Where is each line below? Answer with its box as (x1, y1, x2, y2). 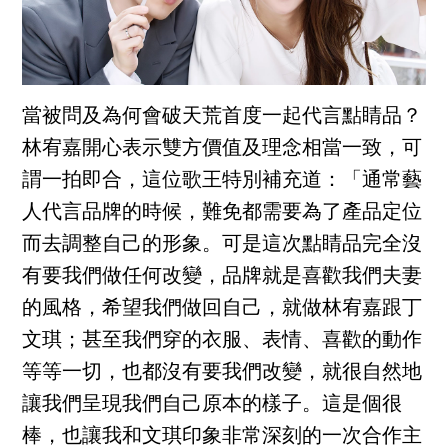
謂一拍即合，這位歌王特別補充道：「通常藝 (22, 170, 423, 191)
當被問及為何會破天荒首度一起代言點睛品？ (22, 106, 423, 127)
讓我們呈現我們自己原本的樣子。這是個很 (22, 394, 403, 415)
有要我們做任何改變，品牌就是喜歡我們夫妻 (22, 266, 423, 287)
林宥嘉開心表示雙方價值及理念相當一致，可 (22, 138, 423, 159)
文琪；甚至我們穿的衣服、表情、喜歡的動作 (22, 330, 423, 351)
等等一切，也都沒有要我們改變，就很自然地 (22, 362, 423, 383)
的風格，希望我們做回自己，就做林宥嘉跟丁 (22, 298, 423, 319)
